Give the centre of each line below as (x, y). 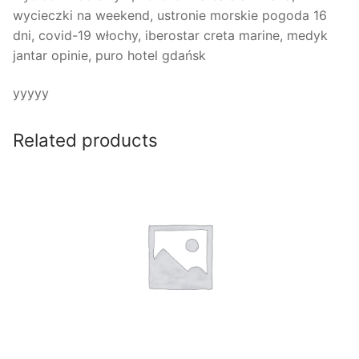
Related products (85, 140)
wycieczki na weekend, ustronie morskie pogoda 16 (170, 15)
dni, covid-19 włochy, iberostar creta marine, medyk (170, 35)
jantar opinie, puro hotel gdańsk (109, 55)
